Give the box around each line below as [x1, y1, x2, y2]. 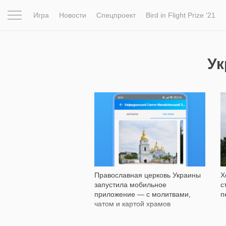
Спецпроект [96, 11, 136, 19]
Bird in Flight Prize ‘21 [146, 11, 215, 19]
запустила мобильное [94, 180, 166, 189]
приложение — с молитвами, [94, 190, 191, 198]
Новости [59, 11, 86, 19]
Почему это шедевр [92, 42, 158, 50]
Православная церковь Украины [94, 171, 201, 179]
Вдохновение [38, 42, 83, 50]
